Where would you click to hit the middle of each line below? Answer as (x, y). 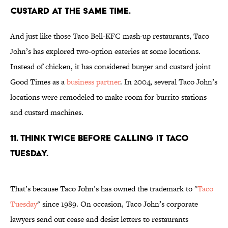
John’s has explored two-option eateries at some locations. (105, 51)
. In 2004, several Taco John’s (169, 82)
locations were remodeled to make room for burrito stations (108, 97)
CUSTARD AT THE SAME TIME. (70, 11)
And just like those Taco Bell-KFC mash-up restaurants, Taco (110, 36)
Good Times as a (38, 82)
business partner (93, 82)
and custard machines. (47, 112)
